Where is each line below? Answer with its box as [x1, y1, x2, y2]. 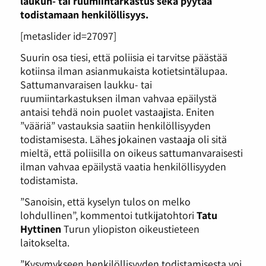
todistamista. [20, 172, 78, 187]
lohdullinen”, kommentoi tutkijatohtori [20, 207, 197, 222]
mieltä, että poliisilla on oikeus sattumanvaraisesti [20, 145, 243, 160]
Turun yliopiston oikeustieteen [61, 221, 199, 236]
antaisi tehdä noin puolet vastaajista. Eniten [20, 104, 214, 119]
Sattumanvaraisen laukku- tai [20, 77, 152, 91]
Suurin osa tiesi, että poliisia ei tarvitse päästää [20, 49, 227, 64]
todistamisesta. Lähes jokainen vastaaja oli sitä [20, 131, 227, 146]
